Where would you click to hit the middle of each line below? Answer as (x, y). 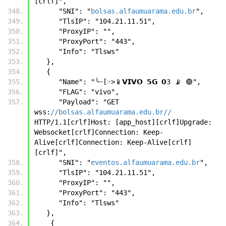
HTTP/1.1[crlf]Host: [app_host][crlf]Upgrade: (123, 122)
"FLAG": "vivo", (89, 92)
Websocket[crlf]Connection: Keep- (99, 132)
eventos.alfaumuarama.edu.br (145, 162)
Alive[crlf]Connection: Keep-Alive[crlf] (113, 142)
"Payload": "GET (46, 102)
